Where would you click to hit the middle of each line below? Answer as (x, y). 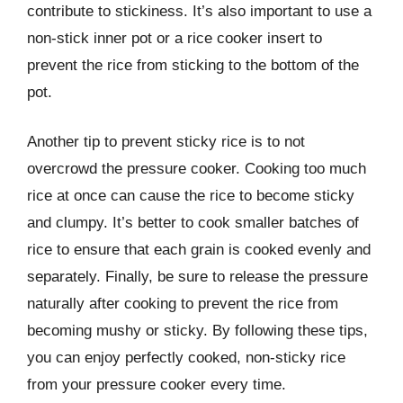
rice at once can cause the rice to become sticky (191, 196)
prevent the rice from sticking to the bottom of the (193, 65)
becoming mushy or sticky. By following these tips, (197, 331)
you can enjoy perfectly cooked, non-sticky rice (186, 358)
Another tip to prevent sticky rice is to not (166, 142)
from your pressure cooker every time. (157, 385)
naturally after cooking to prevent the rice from (183, 304)
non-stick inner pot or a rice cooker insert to (175, 38)
